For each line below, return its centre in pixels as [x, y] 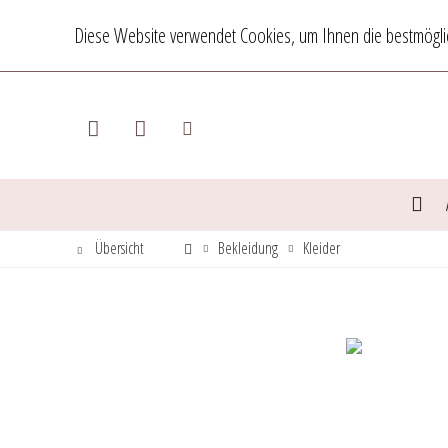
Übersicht [119, 248]
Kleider [321, 248]
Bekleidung [248, 248]
